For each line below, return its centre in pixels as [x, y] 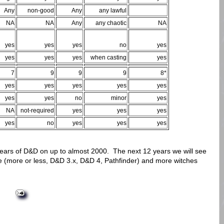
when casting [108, 58]
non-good [41, 11]
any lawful [113, 11]
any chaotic [111, 23]
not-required [37, 111]
